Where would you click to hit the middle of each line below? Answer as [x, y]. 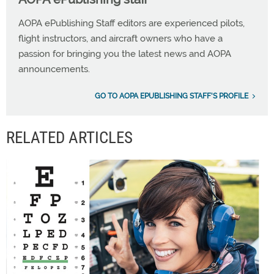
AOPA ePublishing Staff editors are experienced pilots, [131, 23]
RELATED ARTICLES [69, 138]
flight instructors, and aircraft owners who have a [120, 39]
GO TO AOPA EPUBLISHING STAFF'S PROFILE [172, 96]
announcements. [54, 69]
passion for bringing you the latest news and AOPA [125, 54]
